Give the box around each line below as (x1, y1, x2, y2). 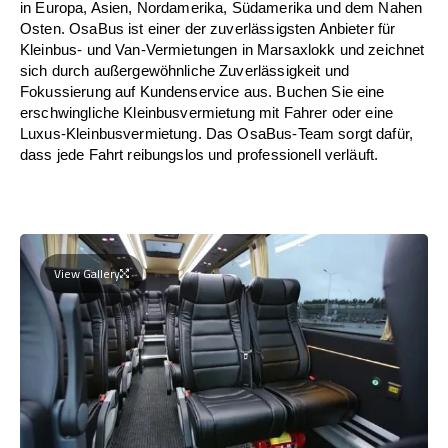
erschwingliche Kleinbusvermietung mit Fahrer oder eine (20, 103, 394, 121)
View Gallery (54, 261, 120, 285)
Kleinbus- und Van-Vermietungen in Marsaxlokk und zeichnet (20, 40, 425, 58)
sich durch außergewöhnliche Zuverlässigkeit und (20, 61, 350, 79)
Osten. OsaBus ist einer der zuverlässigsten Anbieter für (20, 19, 396, 37)
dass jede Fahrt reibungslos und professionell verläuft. (20, 145, 379, 163)
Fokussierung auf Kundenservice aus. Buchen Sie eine (20, 82, 385, 100)
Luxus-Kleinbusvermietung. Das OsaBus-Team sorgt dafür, (20, 124, 414, 142)
